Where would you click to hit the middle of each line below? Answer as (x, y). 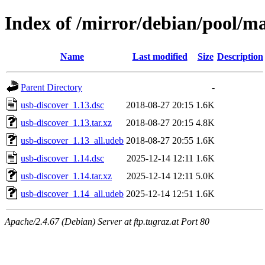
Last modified (160, 56)
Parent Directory (51, 87)
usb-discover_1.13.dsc (62, 105)
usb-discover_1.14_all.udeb (72, 193)
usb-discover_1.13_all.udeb (72, 140)
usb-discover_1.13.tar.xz (66, 122)
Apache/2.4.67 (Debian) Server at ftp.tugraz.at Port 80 (107, 221)
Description (240, 56)
